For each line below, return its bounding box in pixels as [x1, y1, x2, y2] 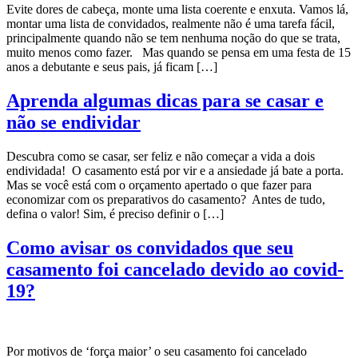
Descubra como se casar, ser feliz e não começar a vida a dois [6, 149, 315, 163]
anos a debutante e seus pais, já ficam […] [6, 59, 217, 74]
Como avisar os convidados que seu [6, 237, 293, 258]
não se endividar [6, 111, 141, 133]
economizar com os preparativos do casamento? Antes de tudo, [6, 192, 325, 206]
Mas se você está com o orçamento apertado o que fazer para [6, 177, 312, 192]
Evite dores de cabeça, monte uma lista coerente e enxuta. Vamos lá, [6, 2, 348, 16]
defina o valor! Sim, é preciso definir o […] [6, 206, 224, 221]
